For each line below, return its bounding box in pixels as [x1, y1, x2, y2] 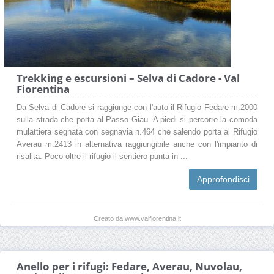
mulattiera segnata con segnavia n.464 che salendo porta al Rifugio [17, 127, 257, 136]
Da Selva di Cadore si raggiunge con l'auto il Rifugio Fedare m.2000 [17, 103, 257, 112]
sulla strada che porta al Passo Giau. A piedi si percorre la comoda [17, 115, 257, 124]
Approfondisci [197, 174, 250, 184]
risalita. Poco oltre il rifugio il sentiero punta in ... [17, 152, 188, 161]
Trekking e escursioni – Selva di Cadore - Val [17, 70, 240, 85]
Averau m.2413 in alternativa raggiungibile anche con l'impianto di [17, 139, 257, 149]
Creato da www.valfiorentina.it [93, 214, 181, 222]
